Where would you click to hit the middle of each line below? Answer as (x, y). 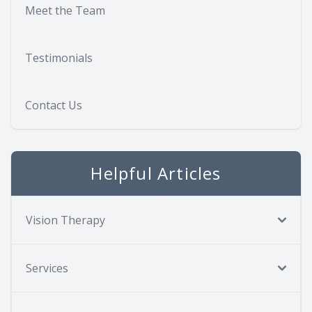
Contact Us (54, 105)
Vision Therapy (65, 220)
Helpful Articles (156, 173)
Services (47, 268)
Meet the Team (65, 10)
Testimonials (59, 57)
